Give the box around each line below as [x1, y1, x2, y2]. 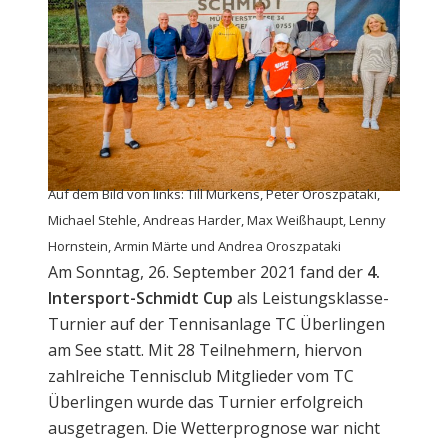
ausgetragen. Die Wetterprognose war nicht [48, 416, 380, 439]
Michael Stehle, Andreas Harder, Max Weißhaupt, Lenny [48, 210, 386, 229]
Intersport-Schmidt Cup [48, 286, 233, 309]
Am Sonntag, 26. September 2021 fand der [48, 260, 367, 283]
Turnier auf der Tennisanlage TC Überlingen [48, 312, 385, 335]
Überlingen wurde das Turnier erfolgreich [48, 390, 363, 413]
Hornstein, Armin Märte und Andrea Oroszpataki [48, 236, 341, 255]
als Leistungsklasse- [233, 286, 389, 309]
